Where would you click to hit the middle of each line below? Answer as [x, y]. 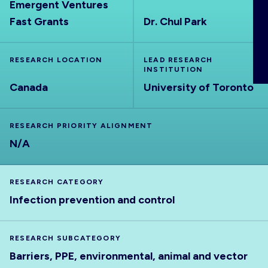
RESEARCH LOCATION [56, 60]
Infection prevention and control [92, 200]
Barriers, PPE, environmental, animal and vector [129, 256]
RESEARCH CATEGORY [57, 182]
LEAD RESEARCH [178, 60]
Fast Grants [39, 22]
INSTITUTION [173, 69]
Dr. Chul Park [175, 22]
